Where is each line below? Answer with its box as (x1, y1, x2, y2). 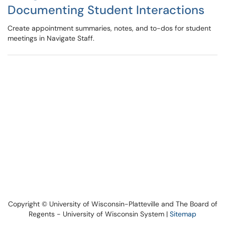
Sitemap (170, 209, 196, 218)
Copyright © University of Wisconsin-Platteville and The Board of (8, 199, 217, 208)
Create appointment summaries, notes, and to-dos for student (8, 24, 211, 33)
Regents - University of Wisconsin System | (29, 209, 170, 218)
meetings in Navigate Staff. (8, 34, 94, 43)
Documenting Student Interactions (8, 2, 204, 18)
